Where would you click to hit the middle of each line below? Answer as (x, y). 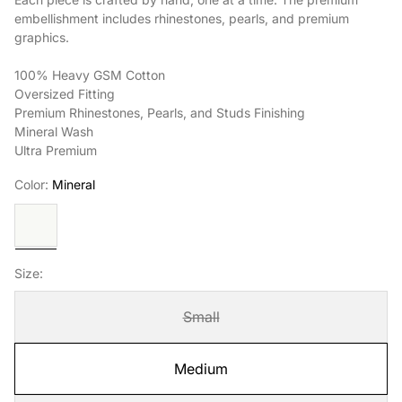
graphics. (42, 37)
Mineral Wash (54, 131)
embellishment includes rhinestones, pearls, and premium (182, 18)
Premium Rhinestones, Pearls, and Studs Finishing (160, 113)
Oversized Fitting (65, 94)
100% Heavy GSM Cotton (90, 75)
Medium (201, 369)
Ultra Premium (56, 150)
